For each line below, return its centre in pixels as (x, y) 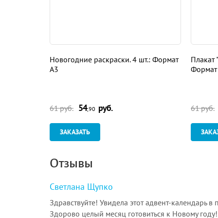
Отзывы (71, 163)
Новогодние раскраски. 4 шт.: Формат (114, 59)
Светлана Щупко (81, 186)
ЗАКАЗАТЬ (75, 132)
